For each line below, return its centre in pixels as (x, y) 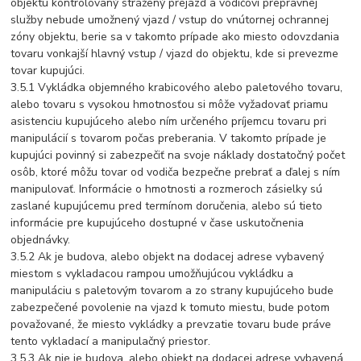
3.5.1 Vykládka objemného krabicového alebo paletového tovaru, (177, 88)
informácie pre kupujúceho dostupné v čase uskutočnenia (158, 223)
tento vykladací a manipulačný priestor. (111, 342)
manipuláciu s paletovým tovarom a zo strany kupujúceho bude (172, 291)
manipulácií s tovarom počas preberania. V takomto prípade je (169, 139)
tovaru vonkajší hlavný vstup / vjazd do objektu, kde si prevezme (175, 54)
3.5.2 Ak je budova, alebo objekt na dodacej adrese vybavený (168, 257)
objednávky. (41, 240)
